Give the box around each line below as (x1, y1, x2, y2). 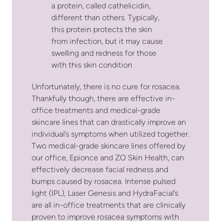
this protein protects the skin (51, 26, 152, 34)
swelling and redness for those (51, 49, 156, 58)
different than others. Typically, (51, 14, 159, 22)
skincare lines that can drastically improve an (32, 118, 186, 127)
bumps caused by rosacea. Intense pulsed (32, 178, 176, 186)
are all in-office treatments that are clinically (32, 201, 185, 210)
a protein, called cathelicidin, (51, 2, 150, 10)
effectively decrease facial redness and (32, 166, 168, 174)
